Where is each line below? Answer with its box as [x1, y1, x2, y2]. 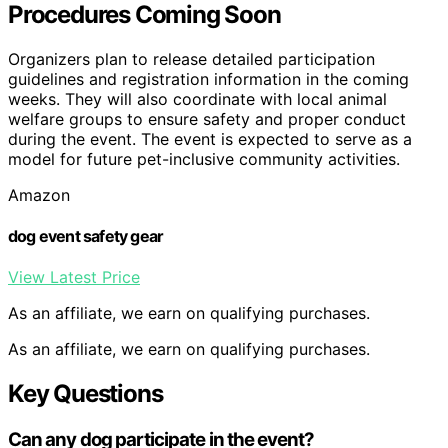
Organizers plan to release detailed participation [8, 48, 375, 69]
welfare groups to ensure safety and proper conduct [8, 108, 406, 129]
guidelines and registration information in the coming [8, 68, 409, 89]
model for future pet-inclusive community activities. [8, 148, 400, 169]
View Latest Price [8, 267, 140, 288]
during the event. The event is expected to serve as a [8, 128, 412, 149]
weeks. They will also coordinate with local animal [8, 88, 387, 109]
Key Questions [8, 379, 163, 409]
